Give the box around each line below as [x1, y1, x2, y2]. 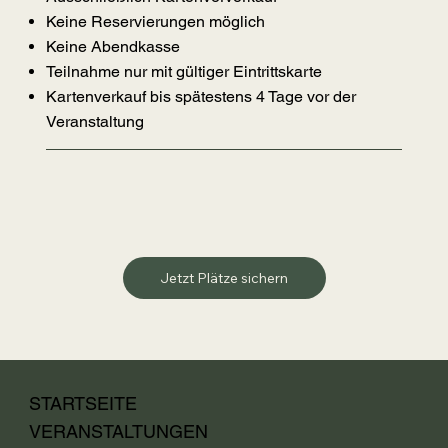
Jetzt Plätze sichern [160, 269, 288, 288]
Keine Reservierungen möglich [45, 12, 269, 32]
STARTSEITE [29, 392, 138, 414]
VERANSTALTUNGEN [29, 420, 209, 442]
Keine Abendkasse [45, 37, 184, 57]
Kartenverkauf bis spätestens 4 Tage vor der [45, 87, 356, 107]
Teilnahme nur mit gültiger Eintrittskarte [45, 62, 322, 82]
